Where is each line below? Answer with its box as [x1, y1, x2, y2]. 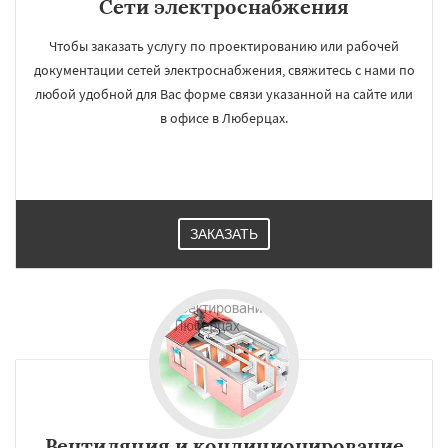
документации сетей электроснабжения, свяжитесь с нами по [33, 61, 415, 79]
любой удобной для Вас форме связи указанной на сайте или [35, 85, 413, 103]
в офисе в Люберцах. [160, 109, 288, 127]
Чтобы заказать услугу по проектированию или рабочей [49, 37, 399, 55]
